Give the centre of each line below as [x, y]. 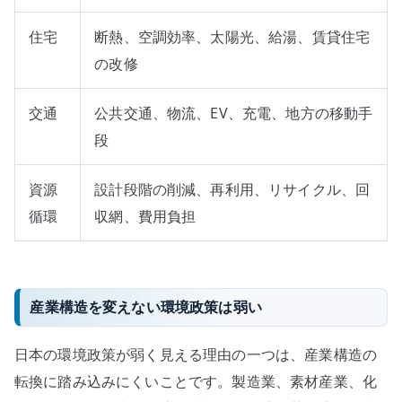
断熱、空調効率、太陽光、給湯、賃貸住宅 [232, 36]
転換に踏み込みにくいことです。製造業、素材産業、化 [196, 382]
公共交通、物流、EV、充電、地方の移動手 [234, 113]
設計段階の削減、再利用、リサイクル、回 [232, 189]
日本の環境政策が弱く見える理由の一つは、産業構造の [196, 355]
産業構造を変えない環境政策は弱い [146, 306]
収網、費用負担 [145, 216]
